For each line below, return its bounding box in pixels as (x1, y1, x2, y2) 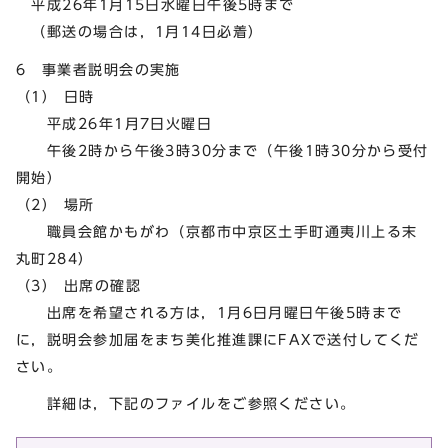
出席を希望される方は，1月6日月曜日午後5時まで (16, 304, 403, 320)
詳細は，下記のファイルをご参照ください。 (16, 396, 356, 412)
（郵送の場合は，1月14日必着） (16, 23, 264, 39)
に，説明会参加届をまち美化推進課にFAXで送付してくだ (16, 331, 420, 347)
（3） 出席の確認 (16, 277, 141, 293)
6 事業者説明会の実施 (16, 61, 181, 77)
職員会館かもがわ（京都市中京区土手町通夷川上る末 (16, 223, 418, 239)
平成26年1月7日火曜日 (16, 115, 213, 131)
